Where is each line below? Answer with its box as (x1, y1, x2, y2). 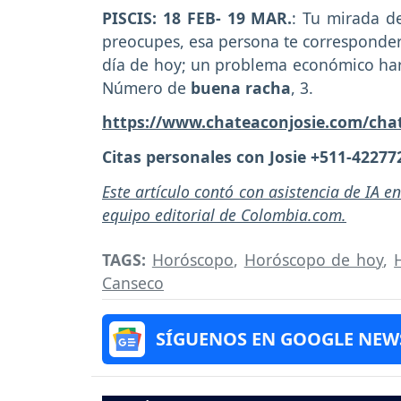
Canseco (102, 271, 164, 294)
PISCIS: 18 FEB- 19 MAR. (102, 6, 293, 29)
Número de (102, 76, 191, 98)
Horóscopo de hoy (243, 248, 384, 270)
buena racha (191, 76, 291, 98)
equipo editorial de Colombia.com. (102, 203, 346, 226)
